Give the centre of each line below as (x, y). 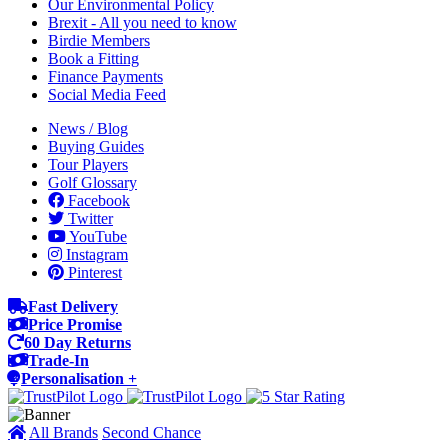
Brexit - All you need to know (142, 22)
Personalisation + (79, 378)
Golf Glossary (92, 182)
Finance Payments (105, 76)
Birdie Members (99, 40)
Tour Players (88, 164)
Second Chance (151, 432)
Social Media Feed (107, 94)
